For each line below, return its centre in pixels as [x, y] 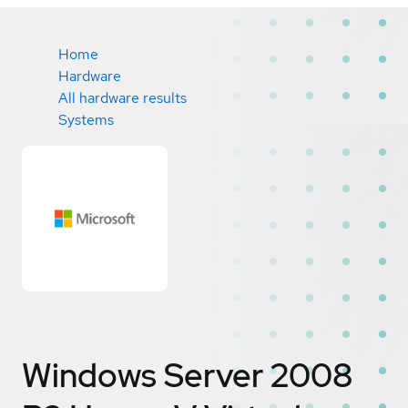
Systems [86, 120]
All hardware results [122, 98]
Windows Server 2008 [187, 375]
